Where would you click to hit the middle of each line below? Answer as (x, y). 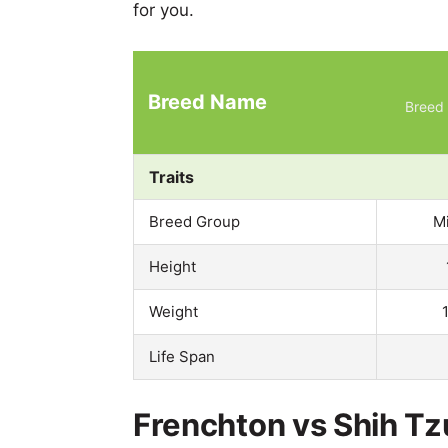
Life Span (182, 356)
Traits (171, 176)
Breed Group (194, 221)
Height (172, 266)
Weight (173, 311)
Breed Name (207, 101)
